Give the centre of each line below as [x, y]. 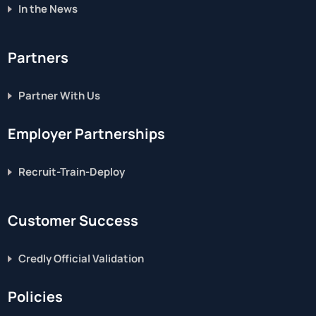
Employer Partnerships [87, 133]
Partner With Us [60, 95]
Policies [36, 296]
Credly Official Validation [81, 258]
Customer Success [73, 220]
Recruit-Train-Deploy [72, 171]
